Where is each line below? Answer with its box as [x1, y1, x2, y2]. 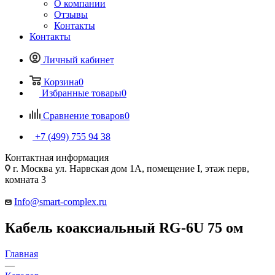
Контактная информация [5, 152, 109, 163]
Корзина [44, 76, 79, 87]
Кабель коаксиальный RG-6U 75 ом [5, 219, 243, 236]
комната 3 [5, 174, 46, 185]
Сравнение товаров [43, 110, 125, 121]
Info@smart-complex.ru [14, 196, 107, 207]
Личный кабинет [43, 54, 114, 65]
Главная [5, 248, 38, 259]
